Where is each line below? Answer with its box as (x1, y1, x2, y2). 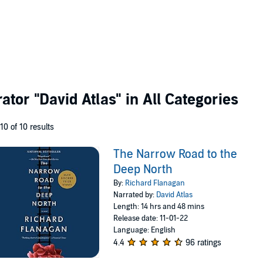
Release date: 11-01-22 (113, 214, 188, 223)
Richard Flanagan (125, 178, 186, 188)
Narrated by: (113, 190, 157, 200)
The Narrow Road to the (113, 147, 238, 161)
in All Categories (122, 90, 238, 109)
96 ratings (186, 238, 222, 248)
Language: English (113, 225, 176, 235)
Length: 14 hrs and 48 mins (113, 202, 205, 211)
